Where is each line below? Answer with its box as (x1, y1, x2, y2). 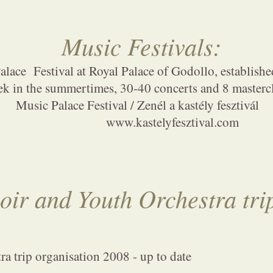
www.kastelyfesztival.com (106, 113, 239, 130)
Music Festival (53, 29, 204, 62)
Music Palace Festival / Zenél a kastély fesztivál (15, 96, 259, 113)
